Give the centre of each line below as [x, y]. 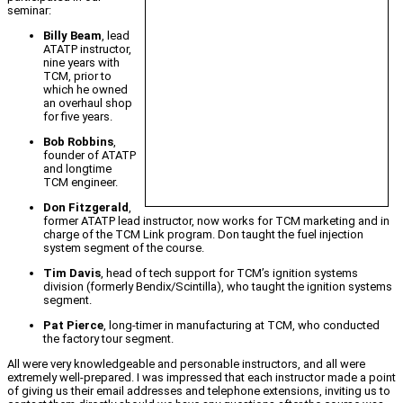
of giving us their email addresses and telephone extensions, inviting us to [199, 391]
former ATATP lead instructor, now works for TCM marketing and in [216, 221]
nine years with [81, 63]
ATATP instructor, [87, 49]
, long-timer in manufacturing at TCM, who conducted [242, 326]
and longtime [77, 169]
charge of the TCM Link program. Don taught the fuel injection [203, 235]
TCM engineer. [81, 183]
